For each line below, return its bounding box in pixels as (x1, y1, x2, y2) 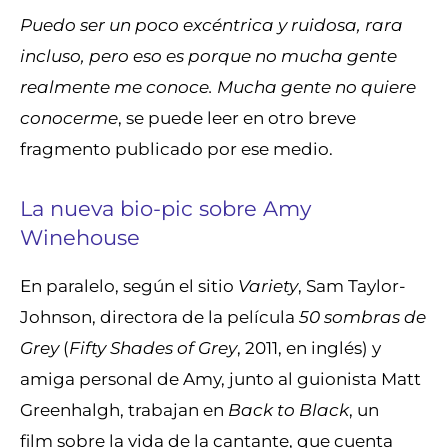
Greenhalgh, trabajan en (20, 398, 228, 420)
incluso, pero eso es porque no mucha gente (20, 45, 397, 67)
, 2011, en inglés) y (237, 336, 381, 358)
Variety (238, 274, 298, 296)
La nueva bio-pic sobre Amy (20, 195, 311, 222)
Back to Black (228, 398, 349, 420)
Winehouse (20, 224, 140, 251)
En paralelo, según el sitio (20, 274, 238, 296)
